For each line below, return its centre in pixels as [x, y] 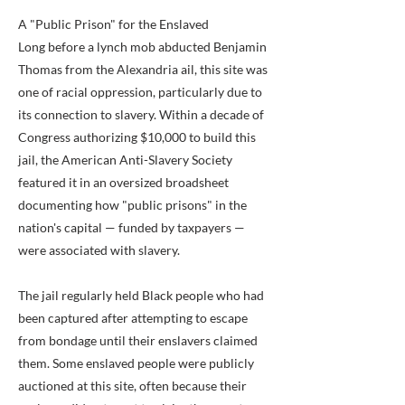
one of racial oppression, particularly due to [140, 92]
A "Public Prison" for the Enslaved [113, 24]
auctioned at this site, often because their [132, 386]
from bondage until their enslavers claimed [138, 340]
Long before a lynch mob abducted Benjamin [142, 47]
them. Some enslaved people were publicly [136, 363]
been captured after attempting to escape [133, 318]
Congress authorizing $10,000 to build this [137, 137]
